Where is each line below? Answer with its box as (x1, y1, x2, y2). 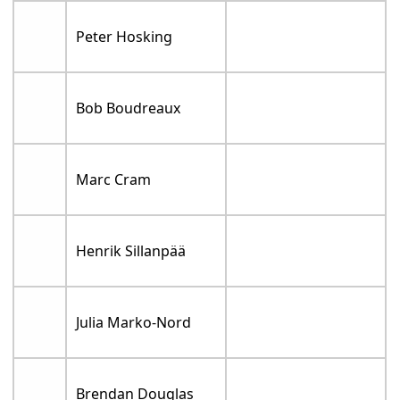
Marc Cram (76, 170, 152, 190)
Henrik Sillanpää (76, 241, 187, 262)
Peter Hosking (76, 27, 173, 47)
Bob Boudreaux (76, 98, 181, 119)
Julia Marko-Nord (76, 312, 192, 333)
